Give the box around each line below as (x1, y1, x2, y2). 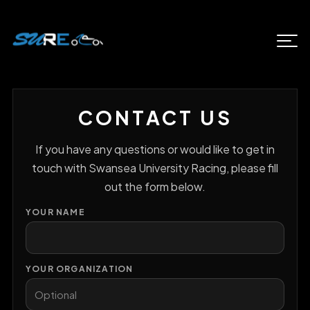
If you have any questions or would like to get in (35, 142, 275, 156)
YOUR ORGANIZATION (26, 264, 134, 274)
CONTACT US (77, 105, 232, 129)
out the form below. (104, 179, 206, 194)
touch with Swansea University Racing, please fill (32, 161, 278, 175)
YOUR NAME (26, 207, 85, 217)
